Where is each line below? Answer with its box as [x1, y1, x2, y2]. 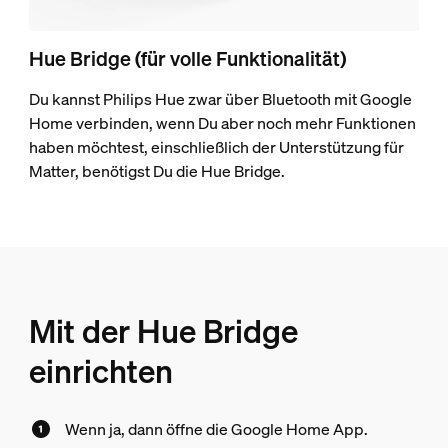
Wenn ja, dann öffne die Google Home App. [65, 418, 369, 440]
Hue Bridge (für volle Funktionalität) [29, 45, 347, 72]
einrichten [28, 350, 173, 392]
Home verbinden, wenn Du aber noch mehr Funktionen [29, 112, 417, 134]
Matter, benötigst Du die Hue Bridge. [29, 160, 286, 182]
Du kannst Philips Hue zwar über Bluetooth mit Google [29, 88, 413, 110]
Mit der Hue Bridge [28, 310, 298, 352]
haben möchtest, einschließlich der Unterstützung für [29, 136, 405, 158]
